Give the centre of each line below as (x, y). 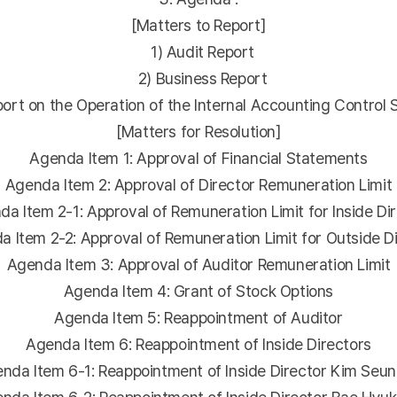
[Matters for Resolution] (198, 132)
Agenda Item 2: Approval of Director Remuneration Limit (198, 185)
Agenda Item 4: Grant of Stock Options (198, 291)
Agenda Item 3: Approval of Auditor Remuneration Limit (198, 265)
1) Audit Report (198, 52)
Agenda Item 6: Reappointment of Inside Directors (198, 344)
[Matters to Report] (198, 25)
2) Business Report (198, 78)
